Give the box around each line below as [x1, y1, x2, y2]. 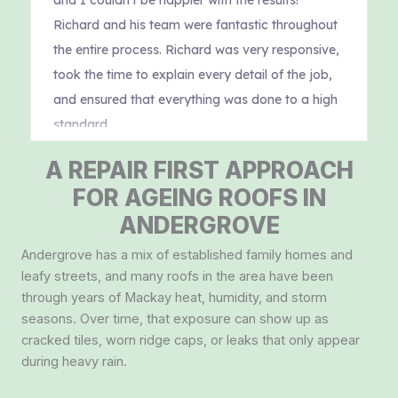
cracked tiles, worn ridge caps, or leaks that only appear [21, 331, 360, 348]
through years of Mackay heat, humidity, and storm [21, 289, 327, 306]
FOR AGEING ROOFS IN [72, 183, 326, 211]
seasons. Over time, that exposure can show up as [21, 310, 329, 327]
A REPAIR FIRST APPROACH [44, 155, 354, 184]
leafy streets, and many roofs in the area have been [21, 267, 333, 284]
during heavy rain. [21, 353, 127, 370]
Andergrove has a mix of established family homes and [21, 246, 353, 263]
